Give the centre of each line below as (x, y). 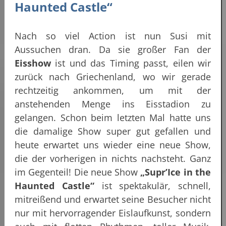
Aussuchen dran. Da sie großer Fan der (113, 50)
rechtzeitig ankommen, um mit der (113, 91)
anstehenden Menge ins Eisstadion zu (113, 104)
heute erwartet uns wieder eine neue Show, (113, 145)
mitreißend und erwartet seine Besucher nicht (113, 200)
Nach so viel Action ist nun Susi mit (113, 36)
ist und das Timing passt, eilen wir (131, 63)
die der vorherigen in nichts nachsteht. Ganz (113, 159)
